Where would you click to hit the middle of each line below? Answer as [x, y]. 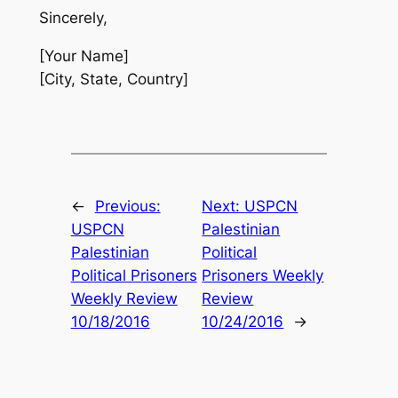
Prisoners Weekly [263, 275]
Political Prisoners [134, 275]
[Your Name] [84, 56]
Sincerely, [73, 18]
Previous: [127, 206]
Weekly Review [124, 298]
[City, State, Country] [113, 80]
